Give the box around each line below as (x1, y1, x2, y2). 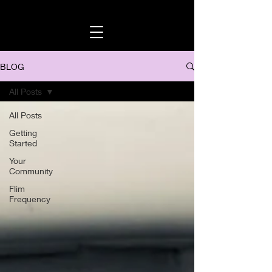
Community (9, 166, 53, 176)
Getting (9, 127, 37, 138)
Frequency (9, 194, 50, 204)
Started (9, 138, 37, 148)
